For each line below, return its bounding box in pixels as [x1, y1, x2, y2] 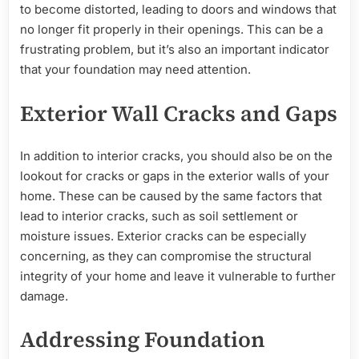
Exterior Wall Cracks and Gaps [20, 98, 337, 128]
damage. [20, 288, 68, 304]
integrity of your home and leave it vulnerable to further [20, 268, 336, 284]
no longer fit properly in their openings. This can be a [20, 22, 323, 38]
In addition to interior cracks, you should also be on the [20, 147, 333, 163]
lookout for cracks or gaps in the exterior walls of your [20, 167, 329, 184]
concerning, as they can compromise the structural [20, 248, 312, 264]
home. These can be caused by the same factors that [20, 188, 322, 204]
